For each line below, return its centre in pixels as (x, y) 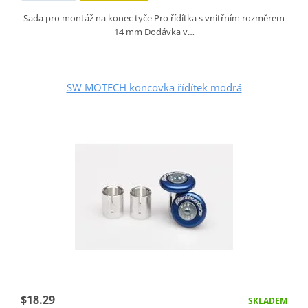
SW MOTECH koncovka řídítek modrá (154, 87)
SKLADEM (268, 300)
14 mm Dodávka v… (154, 31)
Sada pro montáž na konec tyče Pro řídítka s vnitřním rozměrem (154, 18)
